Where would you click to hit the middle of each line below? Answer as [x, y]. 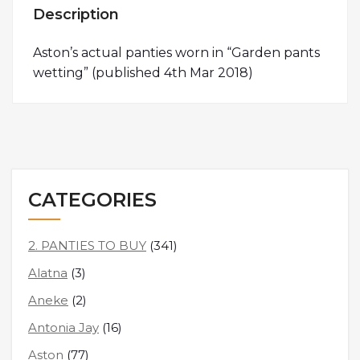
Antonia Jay [63, 327]
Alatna [48, 272]
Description [76, 14]
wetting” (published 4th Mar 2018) [143, 72]
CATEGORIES [92, 199]
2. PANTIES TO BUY [87, 245]
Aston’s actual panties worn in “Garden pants [176, 52]
